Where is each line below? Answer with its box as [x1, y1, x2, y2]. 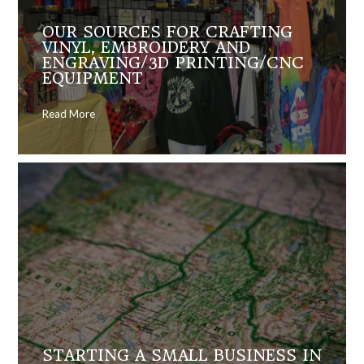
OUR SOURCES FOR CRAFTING [42, 23, 292, 42]
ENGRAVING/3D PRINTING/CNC [42, 54, 304, 73]
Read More [42, 107, 95, 121]
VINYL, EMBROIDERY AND [42, 38, 250, 58]
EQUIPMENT [42, 69, 143, 89]
